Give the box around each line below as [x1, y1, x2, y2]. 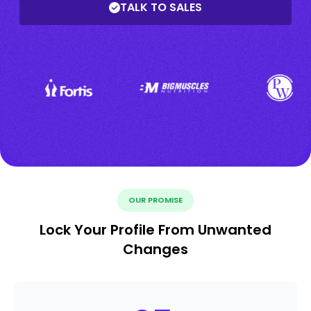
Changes [123, 239, 188, 260]
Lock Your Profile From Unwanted [40, 220, 271, 240]
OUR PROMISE [128, 194, 183, 206]
